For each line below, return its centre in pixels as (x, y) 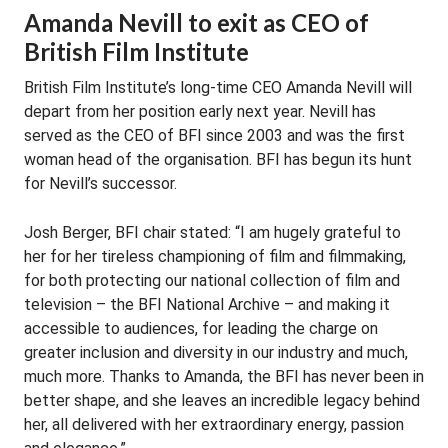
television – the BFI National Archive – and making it (207, 304)
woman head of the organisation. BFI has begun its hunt (218, 159)
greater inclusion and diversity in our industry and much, (216, 352)
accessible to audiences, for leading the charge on (201, 328)
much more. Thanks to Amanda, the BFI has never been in (224, 376)
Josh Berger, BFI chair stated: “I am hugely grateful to (212, 232)
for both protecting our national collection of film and (212, 280)
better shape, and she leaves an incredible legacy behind (222, 400)
